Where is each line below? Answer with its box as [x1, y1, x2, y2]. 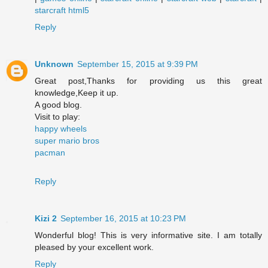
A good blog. [35, 100, 82, 110]
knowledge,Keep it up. [35, 88, 118, 98]
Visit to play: [35, 112, 80, 122]
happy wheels [35, 124, 87, 134]
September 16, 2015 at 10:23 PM [60, 214, 186, 224]
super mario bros [35, 136, 99, 146]
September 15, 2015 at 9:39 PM [77, 59, 198, 69]
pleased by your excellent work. [35, 242, 154, 252]
